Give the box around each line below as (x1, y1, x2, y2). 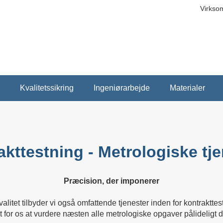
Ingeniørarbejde (93, 84, 150, 92)
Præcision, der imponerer (64, 177, 159, 185)
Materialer (169, 84, 205, 92)
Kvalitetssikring (19, 84, 74, 92)
